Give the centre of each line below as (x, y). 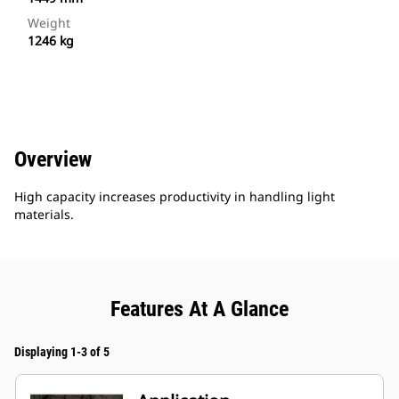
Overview (53, 160)
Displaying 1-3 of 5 (62, 352)
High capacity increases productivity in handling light (175, 197)
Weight (49, 23)
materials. (44, 215)
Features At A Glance (199, 309)
